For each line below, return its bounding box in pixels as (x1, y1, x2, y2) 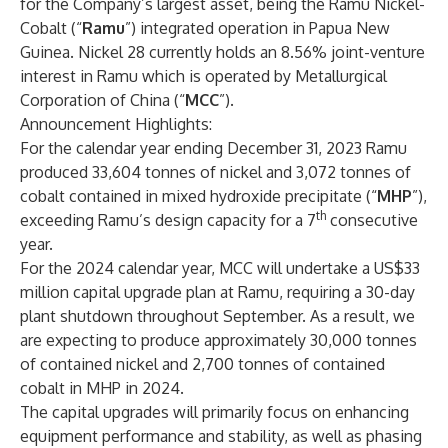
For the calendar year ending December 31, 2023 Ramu (20, 138, 407, 158)
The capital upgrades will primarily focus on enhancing (20, 402, 409, 422)
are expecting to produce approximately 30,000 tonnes (20, 330, 417, 350)
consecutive (326, 210, 418, 230)
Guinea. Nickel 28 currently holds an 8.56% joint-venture (20, 42, 425, 62)
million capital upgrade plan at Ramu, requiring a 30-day (20, 282, 415, 302)
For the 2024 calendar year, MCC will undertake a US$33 (20, 258, 420, 278)
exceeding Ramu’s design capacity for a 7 (20, 210, 316, 230)
